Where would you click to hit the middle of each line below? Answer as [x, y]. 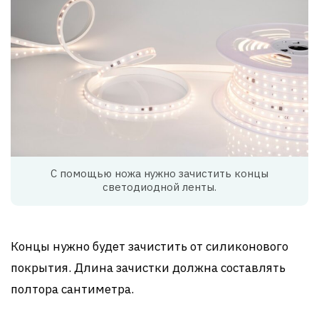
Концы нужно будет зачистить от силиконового [150, 247]
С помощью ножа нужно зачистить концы [159, 174]
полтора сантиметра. [72, 289]
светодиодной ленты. [159, 187]
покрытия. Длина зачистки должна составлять [148, 268]
